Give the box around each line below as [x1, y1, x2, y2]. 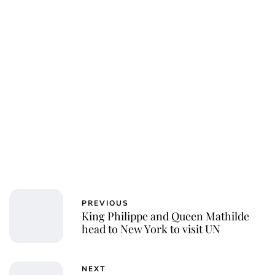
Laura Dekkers [107, 14, 168, 26]
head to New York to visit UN [82, 221, 220, 236]
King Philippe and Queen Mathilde [82, 208, 249, 223]
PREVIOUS [82, 198, 129, 208]
